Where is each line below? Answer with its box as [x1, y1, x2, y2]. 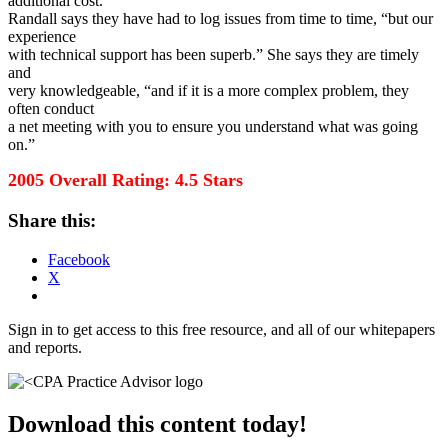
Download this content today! [8, 410, 307, 437]
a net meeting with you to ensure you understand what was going [8, 118, 418, 136]
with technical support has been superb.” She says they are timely [8, 46, 419, 64]
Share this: [8, 210, 96, 232]
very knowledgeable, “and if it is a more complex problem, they [8, 82, 409, 100]
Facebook [48, 250, 110, 268]
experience [8, 28, 76, 46]
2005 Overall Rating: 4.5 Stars [8, 170, 243, 191]
